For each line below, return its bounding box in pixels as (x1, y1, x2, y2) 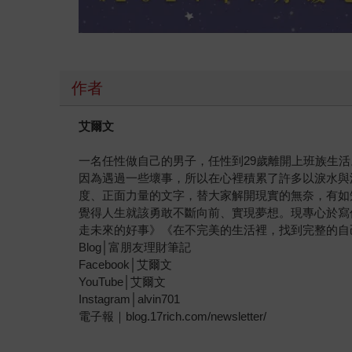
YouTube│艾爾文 (79, 275, 167, 289)
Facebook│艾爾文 (79, 258, 173, 272)
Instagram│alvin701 (79, 292, 181, 306)
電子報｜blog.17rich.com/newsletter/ (79, 310, 267, 324)
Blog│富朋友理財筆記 (79, 240, 192, 255)
